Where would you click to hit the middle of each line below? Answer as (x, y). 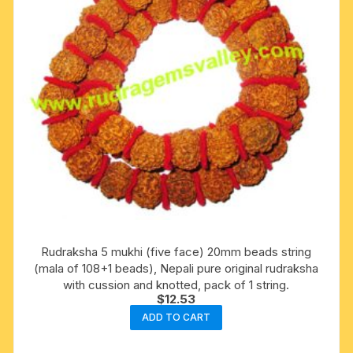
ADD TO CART (176, 318)
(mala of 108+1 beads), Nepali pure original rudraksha (176, 269)
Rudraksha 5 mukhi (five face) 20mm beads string (176, 252)
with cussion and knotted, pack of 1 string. (176, 285)
